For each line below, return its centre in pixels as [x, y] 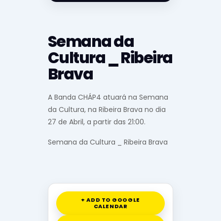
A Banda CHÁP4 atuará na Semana [108, 97]
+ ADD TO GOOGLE [110, 200]
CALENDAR [110, 206]
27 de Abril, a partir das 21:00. [97, 122]
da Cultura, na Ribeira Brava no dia [107, 110]
